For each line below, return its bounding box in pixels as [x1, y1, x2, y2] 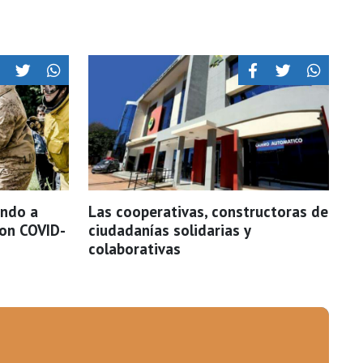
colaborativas [88, 239, 181, 259]
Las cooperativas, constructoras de [88, 202, 328, 222]
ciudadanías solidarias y [88, 220, 250, 241]
